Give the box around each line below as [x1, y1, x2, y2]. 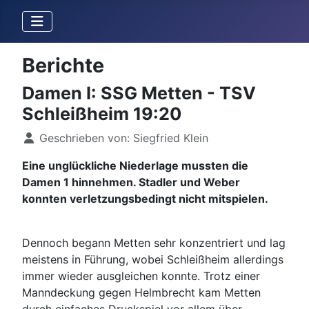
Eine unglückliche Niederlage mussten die [22, 159, 248, 172]
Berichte [22, 53, 104, 77]
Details [21, 130, 59, 144]
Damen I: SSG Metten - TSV [22, 83, 256, 103]
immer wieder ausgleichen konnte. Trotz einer [22, 269, 260, 283]
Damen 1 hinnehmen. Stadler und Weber [22, 175, 240, 189]
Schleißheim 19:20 [22, 103, 181, 124]
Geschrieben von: [36, 131, 133, 145]
